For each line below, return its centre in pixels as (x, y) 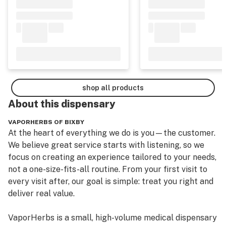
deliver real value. (41, 193)
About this (34, 104)
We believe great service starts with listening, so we (106, 145)
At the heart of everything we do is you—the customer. (112, 133)
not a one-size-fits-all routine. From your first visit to (108, 169)
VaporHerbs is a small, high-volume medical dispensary (112, 218)
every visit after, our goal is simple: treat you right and (111, 181)
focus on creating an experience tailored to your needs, (112, 157)
